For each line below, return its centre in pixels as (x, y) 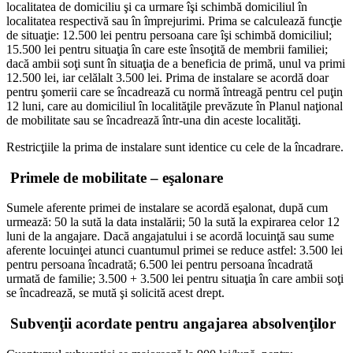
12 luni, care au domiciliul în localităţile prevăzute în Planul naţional (175, 106)
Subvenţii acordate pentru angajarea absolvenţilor (171, 324)
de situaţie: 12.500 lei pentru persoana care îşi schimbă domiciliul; (169, 35)
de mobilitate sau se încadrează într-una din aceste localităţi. (154, 120)
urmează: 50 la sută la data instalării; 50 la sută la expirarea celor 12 (173, 222)
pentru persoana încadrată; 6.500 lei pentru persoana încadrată (160, 265)
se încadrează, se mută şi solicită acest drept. (115, 293)
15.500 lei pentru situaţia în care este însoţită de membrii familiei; (167, 49)
